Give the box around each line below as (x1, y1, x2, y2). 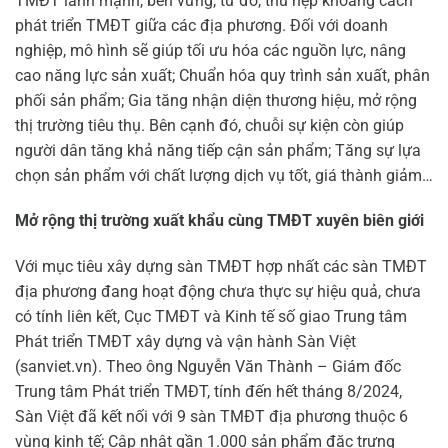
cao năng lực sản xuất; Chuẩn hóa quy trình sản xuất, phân (15, 65, 430, 85)
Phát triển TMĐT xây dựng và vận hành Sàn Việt (15, 332, 356, 352)
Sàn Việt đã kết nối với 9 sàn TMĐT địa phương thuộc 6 (15, 407, 408, 427)
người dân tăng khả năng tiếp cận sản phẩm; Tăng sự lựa (15, 140, 421, 160)
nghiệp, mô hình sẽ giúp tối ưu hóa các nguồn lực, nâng (15, 40, 406, 60)
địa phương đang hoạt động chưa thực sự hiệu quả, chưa (15, 282, 421, 302)
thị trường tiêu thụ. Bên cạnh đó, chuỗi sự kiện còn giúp (15, 115, 404, 135)
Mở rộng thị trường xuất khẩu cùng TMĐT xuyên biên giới (15, 211, 424, 231)
